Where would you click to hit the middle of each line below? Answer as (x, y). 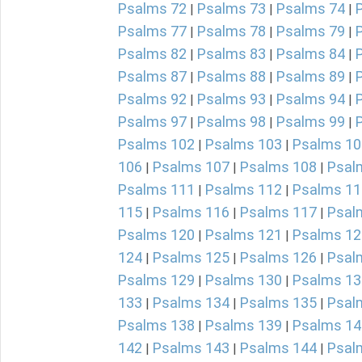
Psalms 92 (152, 99)
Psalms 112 (244, 189)
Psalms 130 (244, 280)
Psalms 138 (156, 325)
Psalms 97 (152, 122)
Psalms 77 (152, 31)
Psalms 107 (191, 167)
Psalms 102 (156, 144)
